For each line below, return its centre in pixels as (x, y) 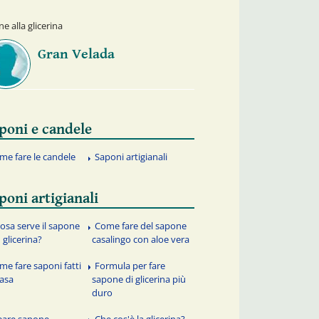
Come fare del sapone (141, 225)
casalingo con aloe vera (141, 239)
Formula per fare (130, 265)
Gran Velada (76, 54)
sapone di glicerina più (139, 279)
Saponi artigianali (131, 157)
